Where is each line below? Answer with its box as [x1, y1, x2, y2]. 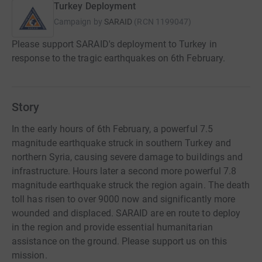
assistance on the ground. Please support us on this [12, 236, 227, 247]
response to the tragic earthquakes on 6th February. [12, 53, 226, 64]
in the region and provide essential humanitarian [12, 222, 213, 233]
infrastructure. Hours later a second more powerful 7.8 [12, 166, 237, 177]
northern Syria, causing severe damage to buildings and [12, 151, 243, 163]
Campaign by [54, 17, 102, 26]
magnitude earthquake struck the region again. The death [12, 180, 250, 191]
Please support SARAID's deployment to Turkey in [12, 39, 217, 50]
